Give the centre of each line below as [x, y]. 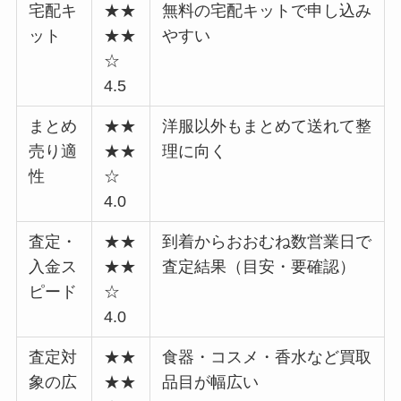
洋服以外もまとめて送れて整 [267, 127]
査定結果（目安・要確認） [259, 267]
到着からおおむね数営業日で [267, 242]
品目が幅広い [211, 383]
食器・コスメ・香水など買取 [267, 358]
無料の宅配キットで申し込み [267, 11]
